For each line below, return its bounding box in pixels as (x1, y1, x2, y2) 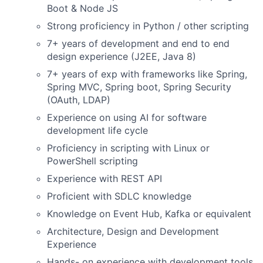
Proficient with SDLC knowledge (47, 190, 191, 203)
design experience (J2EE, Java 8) (47, 50, 196, 63)
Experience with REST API (47, 173, 162, 185)
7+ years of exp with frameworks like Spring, (47, 68, 247, 80)
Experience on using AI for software (47, 112, 207, 124)
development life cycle (47, 124, 148, 137)
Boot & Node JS (47, 2, 118, 15)
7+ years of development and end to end (47, 38, 230, 50)
